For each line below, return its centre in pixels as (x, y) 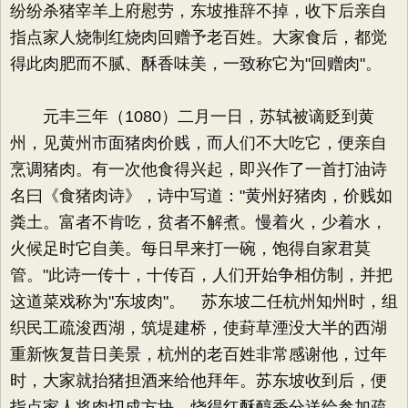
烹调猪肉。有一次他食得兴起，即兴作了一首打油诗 (199, 169)
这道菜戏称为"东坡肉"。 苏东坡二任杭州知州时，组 (204, 301)
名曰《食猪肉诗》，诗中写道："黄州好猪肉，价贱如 (201, 196)
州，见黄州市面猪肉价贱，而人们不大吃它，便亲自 (199, 143)
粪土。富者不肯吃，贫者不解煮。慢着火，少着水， (199, 222)
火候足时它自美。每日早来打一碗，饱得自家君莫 (190, 249)
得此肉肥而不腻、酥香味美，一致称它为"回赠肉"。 (196, 64)
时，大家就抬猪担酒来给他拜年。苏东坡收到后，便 (199, 381)
